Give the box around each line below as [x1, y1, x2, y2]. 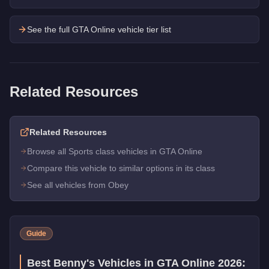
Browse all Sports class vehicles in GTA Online [27, 146, 202, 156]
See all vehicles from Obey [27, 180, 128, 190]
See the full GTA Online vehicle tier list [27, 24, 171, 34]
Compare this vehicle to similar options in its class [27, 163, 215, 173]
